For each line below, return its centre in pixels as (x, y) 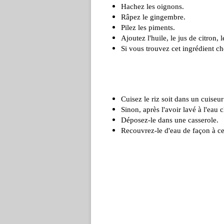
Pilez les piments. (148, 27)
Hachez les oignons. (152, 6)
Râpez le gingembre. (153, 17)
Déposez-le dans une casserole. (170, 120)
